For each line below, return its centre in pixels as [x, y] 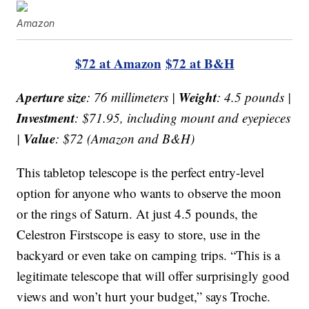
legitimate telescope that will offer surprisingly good [153, 275]
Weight [198, 97]
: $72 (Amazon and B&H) [125, 138]
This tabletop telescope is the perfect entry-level [141, 172]
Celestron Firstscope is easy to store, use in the [139, 234]
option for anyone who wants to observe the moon [149, 192]
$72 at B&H [200, 63]
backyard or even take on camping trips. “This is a [149, 255]
